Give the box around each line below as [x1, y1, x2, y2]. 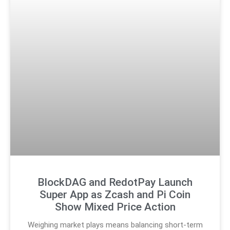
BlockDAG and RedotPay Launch [37, 176, 193, 188]
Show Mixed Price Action [54, 200, 176, 213]
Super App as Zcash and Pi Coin [40, 188, 190, 201]
